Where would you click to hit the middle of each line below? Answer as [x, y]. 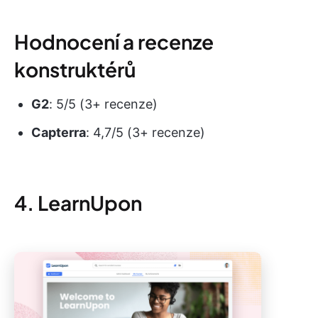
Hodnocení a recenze [114, 42]
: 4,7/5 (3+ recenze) [146, 133]
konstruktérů [75, 70]
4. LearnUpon [78, 203]
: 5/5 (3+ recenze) [103, 104]
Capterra [59, 133]
